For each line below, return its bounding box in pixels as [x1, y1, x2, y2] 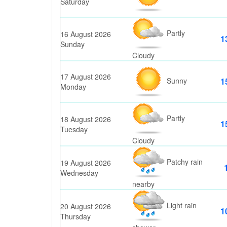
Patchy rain [165, 156, 203, 167]
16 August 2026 [60, 29, 111, 39]
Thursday [60, 211, 91, 221]
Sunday [60, 39, 85, 49]
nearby [132, 179, 155, 189]
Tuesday [60, 124, 88, 134]
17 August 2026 [60, 71, 111, 82]
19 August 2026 [60, 158, 111, 168]
